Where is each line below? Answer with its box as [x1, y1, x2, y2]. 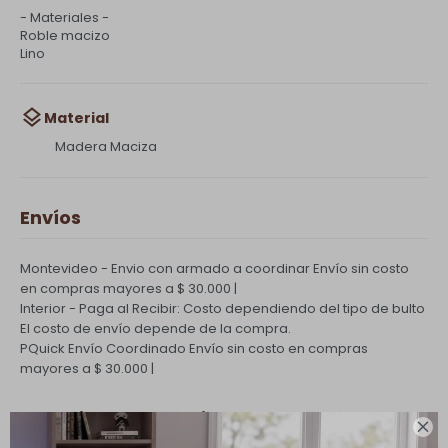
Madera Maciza [55, 137, 157, 156]
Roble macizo [20, 26, 110, 45]
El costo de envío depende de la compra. [20, 319, 291, 338]
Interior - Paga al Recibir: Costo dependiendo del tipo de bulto [20, 299, 425, 318]
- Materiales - [20, 8, 109, 27]
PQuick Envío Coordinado [20, 339, 186, 358]
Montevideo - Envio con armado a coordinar [20, 259, 310, 278]
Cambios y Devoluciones [20, 406, 252, 431]
